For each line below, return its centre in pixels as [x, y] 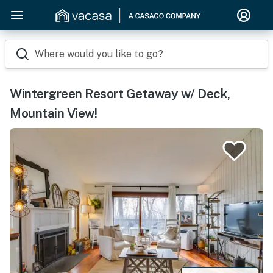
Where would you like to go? [99, 54]
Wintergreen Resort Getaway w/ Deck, [120, 94]
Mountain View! [53, 113]
